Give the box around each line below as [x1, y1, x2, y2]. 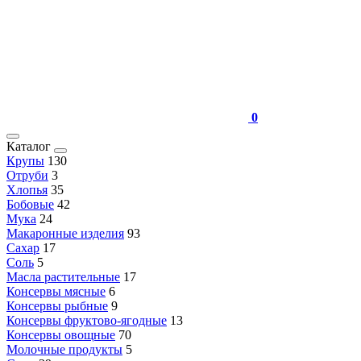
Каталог [6, 139, 54, 153]
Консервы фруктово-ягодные [6, 313, 167, 327]
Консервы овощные [6, 328, 115, 342]
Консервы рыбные [6, 299, 108, 313]
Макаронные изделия [6, 226, 124, 240]
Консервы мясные [6, 284, 106, 298]
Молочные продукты [6, 342, 122, 356]
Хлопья [6, 183, 48, 197]
